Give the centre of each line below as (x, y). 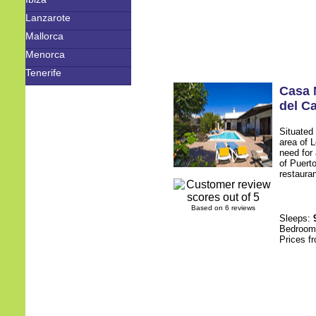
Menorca (45, 54)
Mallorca (44, 36)
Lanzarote (48, 18)
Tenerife (43, 73)
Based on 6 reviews (223, 208)
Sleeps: (296, 218)
